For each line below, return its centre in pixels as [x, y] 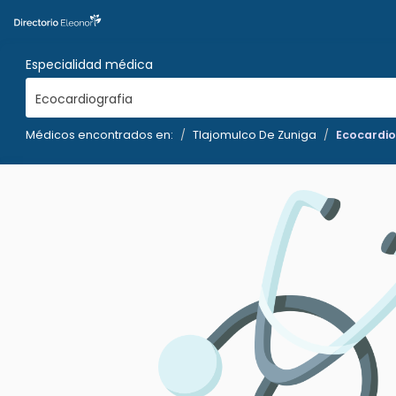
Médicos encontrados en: [99, 135]
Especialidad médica [89, 65]
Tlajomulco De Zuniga [255, 135]
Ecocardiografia [84, 99]
